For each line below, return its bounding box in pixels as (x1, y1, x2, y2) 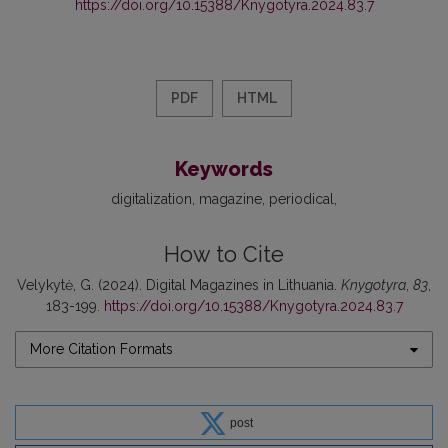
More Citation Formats (30, 341, 173, 358)
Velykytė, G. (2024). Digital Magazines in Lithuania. (17, 277, 341, 294)
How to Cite (164, 242, 284, 268)
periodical (269, 191, 334, 208)
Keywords (175, 157, 273, 182)
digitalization (111, 191, 192, 208)
